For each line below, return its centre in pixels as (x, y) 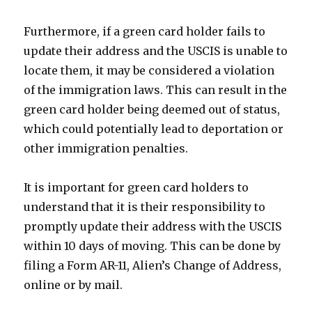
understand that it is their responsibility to (145, 207)
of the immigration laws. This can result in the (156, 90)
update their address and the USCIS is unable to (156, 51)
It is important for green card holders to (136, 187)
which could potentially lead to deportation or (154, 129)
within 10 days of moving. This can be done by (153, 246)
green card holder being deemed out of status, (152, 109)
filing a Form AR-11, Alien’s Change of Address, (153, 265)
